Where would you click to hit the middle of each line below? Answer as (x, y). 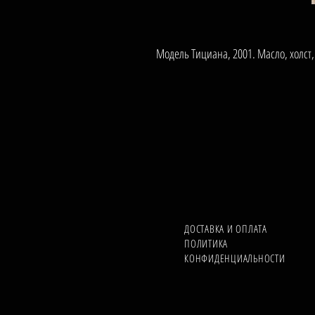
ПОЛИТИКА (206, 244)
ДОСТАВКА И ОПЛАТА (226, 229)
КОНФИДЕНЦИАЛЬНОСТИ (235, 258)
